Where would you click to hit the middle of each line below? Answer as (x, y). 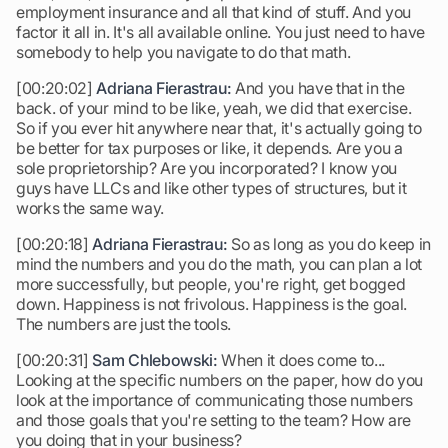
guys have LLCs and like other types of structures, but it (211, 188)
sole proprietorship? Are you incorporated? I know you (207, 168)
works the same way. (90, 208)
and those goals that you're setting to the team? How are (214, 420)
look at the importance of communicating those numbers (215, 400)
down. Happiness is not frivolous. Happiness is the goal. (212, 304)
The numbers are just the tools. (124, 324)
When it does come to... (301, 360)
